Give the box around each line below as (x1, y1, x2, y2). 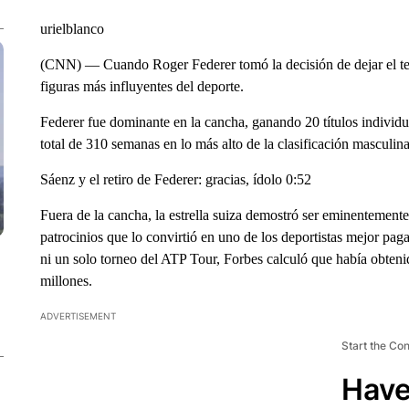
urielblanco (39, 21, 104, 37)
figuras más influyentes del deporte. (39, 79, 244, 94)
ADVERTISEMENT (39, 310, 116, 321)
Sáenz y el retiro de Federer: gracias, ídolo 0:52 (39, 172, 311, 187)
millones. (39, 273, 92, 288)
